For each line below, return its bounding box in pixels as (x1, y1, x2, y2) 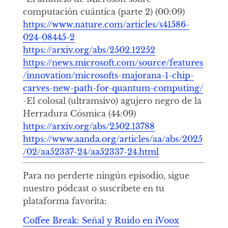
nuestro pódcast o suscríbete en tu (22, 183, 164, 194)
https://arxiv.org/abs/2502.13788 (22, 121, 155, 131)
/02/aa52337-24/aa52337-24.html (22, 146, 159, 157)
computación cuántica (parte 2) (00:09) (22, 6, 185, 17)
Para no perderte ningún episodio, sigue (22, 170, 189, 181)
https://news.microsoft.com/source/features (22, 57, 203, 68)
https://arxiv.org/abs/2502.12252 (22, 44, 155, 55)
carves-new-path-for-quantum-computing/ (22, 82, 203, 93)
